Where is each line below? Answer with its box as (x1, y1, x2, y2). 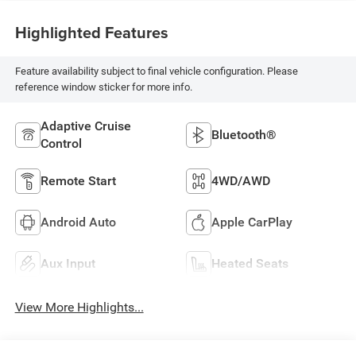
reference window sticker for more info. (14, 81, 192, 94)
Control (40, 136, 82, 151)
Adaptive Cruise (40, 118, 131, 133)
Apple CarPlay (211, 215, 292, 230)
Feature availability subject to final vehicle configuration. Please (14, 65, 298, 78)
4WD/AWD (211, 173, 270, 188)
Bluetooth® (211, 127, 277, 142)
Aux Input (40, 256, 95, 271)
